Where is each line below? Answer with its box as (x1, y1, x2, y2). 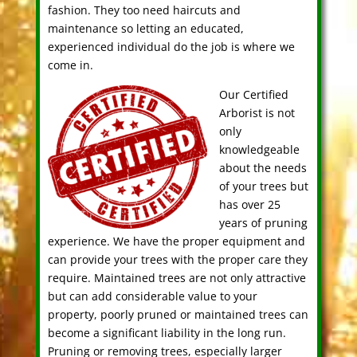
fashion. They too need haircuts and (47, 2, 241, 18)
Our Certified (218, 87, 288, 103)
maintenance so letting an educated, (47, 21, 244, 37)
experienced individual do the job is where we (47, 39, 295, 55)
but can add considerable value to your (47, 288, 257, 304)
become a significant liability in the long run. (47, 325, 286, 341)
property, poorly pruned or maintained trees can (47, 307, 308, 323)
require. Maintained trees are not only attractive (47, 270, 306, 286)
